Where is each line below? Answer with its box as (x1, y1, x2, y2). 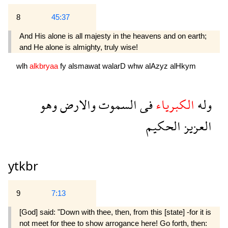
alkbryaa (30, 62, 60, 71)
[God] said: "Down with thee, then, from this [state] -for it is (19, 208, 211, 217)
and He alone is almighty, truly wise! (19, 42, 138, 51)
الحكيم (146, 111, 181, 140)
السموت (96, 90, 137, 119)
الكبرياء (153, 90, 194, 119)
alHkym (170, 62, 196, 71)
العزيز (181, 111, 212, 140)
